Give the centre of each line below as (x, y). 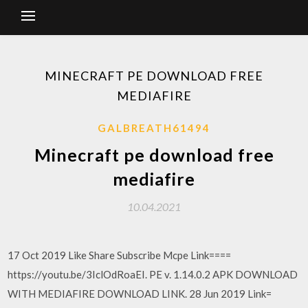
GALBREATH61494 (154, 128)
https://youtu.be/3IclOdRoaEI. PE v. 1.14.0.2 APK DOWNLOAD (153, 274)
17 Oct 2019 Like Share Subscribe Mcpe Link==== (120, 255)
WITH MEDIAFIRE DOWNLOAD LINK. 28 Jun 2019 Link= (140, 294)
